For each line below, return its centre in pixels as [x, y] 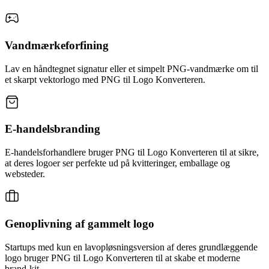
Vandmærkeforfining [57, 45]
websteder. [25, 174]
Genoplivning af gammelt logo [80, 223]
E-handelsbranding [53, 129]
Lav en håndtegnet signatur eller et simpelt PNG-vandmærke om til [131, 68]
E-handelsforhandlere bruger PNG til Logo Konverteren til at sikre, [132, 153]
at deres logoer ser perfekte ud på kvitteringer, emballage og [117, 163]
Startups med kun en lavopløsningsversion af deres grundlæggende [131, 247]
